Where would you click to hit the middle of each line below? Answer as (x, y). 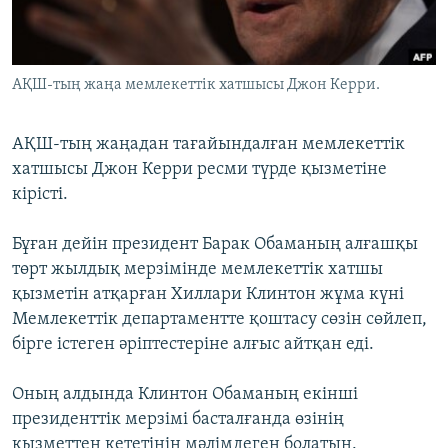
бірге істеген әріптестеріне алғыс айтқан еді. (193, 345)
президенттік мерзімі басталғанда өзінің (178, 420)
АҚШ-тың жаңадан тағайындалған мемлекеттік (208, 145)
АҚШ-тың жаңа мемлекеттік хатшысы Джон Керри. (196, 85)
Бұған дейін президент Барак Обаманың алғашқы (215, 245)
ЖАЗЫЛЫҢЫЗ (60, 16)
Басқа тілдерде (93, 111)
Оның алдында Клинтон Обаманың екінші (185, 395)
